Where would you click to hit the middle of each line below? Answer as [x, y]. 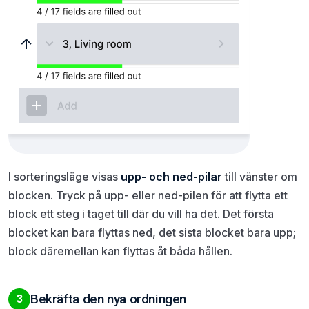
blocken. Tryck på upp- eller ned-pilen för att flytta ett [148, 195]
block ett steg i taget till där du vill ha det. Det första [141, 213]
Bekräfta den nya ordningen [109, 299]
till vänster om [260, 176]
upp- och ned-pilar [171, 176]
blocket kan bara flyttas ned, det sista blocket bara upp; [152, 232]
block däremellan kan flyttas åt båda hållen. [120, 251]
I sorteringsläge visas [64, 176]
